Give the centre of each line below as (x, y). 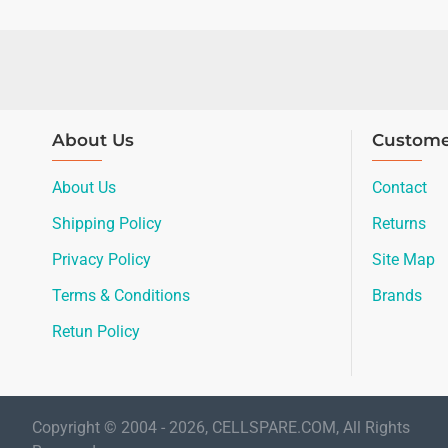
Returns (399, 223)
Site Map (403, 259)
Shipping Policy (107, 223)
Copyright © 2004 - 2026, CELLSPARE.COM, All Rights (221, 427)
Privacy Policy (101, 259)
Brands (397, 295)
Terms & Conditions (121, 295)
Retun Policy (96, 331)
